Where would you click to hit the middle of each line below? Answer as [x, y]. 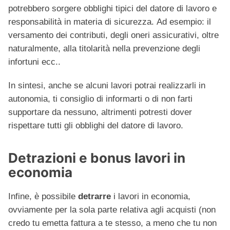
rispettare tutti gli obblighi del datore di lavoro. [96, 126]
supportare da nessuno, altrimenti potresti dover [100, 112]
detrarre [94, 197]
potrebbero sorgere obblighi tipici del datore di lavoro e [112, 9]
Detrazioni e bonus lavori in [97, 158]
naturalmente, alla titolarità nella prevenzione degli [104, 49]
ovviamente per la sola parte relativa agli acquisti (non [112, 210]
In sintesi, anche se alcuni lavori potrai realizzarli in [107, 86]
